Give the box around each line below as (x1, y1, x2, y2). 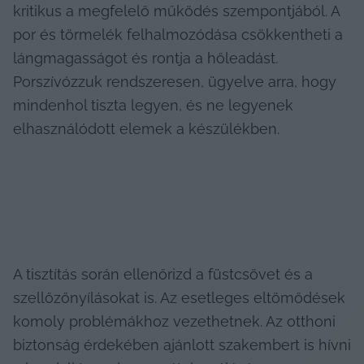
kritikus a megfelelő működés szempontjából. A (13, 2, 340, 20)
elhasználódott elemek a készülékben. (13, 120, 279, 138)
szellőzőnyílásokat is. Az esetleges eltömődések (13, 289, 345, 307)
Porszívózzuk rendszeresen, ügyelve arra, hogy (13, 73, 336, 91)
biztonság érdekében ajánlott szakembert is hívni (13, 336, 351, 354)
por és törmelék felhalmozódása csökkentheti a (13, 26, 343, 44)
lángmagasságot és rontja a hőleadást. (13, 50, 278, 67)
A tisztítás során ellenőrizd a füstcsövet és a (13, 266, 313, 284)
